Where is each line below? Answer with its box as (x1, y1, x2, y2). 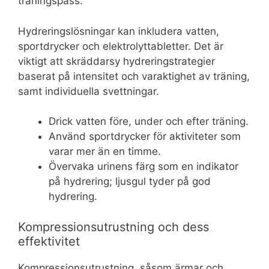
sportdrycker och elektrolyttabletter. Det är (18, 40, 223, 52)
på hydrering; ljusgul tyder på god (49, 175, 211, 188)
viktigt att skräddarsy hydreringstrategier (18, 55, 215, 67)
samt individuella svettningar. (18, 85, 159, 97)
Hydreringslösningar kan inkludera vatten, (18, 25, 219, 37)
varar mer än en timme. (49, 145, 161, 158)
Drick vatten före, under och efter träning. (49, 115, 249, 128)
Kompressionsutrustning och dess (18, 219, 209, 234)
